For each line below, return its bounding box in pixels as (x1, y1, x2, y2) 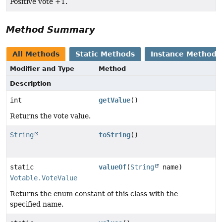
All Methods (12, 50, 59, 58)
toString (99, 131, 131, 139)
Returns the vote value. (10, 112, 91, 120)
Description (10, 80, 51, 88)
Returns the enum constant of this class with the (10, 190, 178, 198)
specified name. (10, 200, 63, 209)
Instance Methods (151, 50, 221, 58)
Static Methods (75, 50, 135, 58)
